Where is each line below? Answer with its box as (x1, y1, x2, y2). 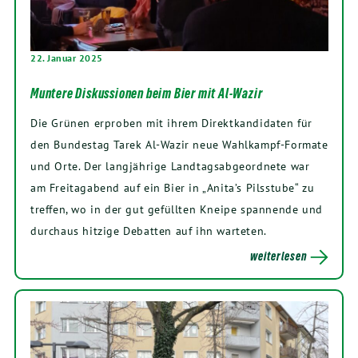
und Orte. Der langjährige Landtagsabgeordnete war (30, 157, 310, 173)
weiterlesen (250, 249, 308, 263)
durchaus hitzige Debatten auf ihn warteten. (30, 222, 267, 238)
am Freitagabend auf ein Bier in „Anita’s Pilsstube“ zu (30, 179, 315, 195)
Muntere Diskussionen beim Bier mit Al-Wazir (30, 85, 263, 101)
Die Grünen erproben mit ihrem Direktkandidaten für (30, 114, 313, 130)
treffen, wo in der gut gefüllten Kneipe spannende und (30, 201, 323, 217)
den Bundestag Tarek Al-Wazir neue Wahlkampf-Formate (30, 136, 328, 152)
